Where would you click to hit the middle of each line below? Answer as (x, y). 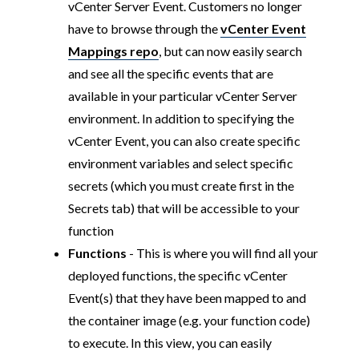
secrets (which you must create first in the (181, 185)
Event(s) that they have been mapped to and (187, 297)
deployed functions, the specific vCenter (177, 275)
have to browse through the (144, 28)
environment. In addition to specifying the (181, 118)
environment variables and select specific (180, 163)
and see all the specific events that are (170, 73)
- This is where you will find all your (222, 252)
